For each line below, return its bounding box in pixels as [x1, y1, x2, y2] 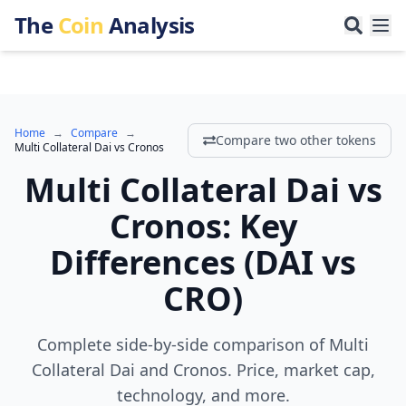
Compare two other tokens [216, 131, 376, 149]
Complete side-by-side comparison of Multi [37, 333, 369, 355]
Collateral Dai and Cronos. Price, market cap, [31, 359, 375, 381]
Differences [50, 240, 236, 285]
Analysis [103, 10, 195, 40]
